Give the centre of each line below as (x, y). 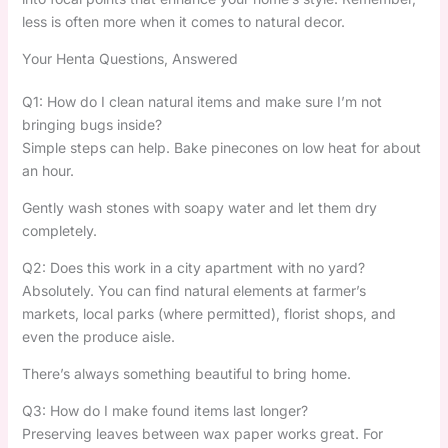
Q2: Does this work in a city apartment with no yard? (193, 267)
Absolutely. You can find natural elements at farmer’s (193, 290)
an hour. (47, 170)
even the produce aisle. (98, 336)
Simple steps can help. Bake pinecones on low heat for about (221, 147)
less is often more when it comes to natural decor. (183, 21)
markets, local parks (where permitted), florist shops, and (208, 313)
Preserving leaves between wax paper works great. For (202, 433)
